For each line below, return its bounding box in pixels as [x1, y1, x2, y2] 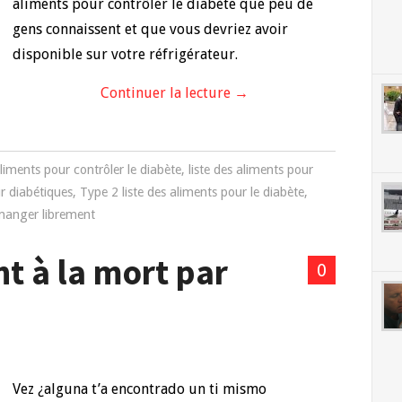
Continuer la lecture [100, 84, 234, 101]
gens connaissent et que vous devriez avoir [13, 21, 288, 38]
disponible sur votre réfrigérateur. [13, 46, 238, 63]
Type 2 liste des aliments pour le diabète [80, 185, 304, 199]
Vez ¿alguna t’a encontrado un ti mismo [13, 380, 267, 398]
